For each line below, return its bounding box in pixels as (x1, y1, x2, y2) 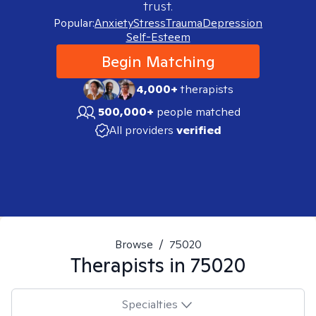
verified (176, 123, 221, 138)
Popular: (54, 16, 95, 30)
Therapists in (70, 252, 190, 278)
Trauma (166, 16, 202, 30)
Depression (202, 16, 262, 30)
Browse (114, 237, 153, 252)
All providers (109, 123, 174, 138)
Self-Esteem (126, 30, 190, 44)
